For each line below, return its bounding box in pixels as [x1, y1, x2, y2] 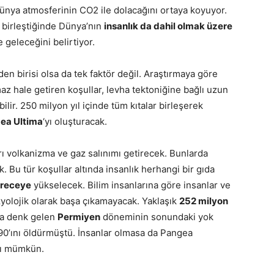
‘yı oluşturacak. [43, 115, 107, 127]
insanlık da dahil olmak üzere [104, 20, 232, 32]
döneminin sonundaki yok [100, 210, 213, 223]
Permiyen [57, 210, 100, 223]
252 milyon [179, 194, 228, 207]
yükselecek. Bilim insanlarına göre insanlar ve [31, 179, 231, 191]
